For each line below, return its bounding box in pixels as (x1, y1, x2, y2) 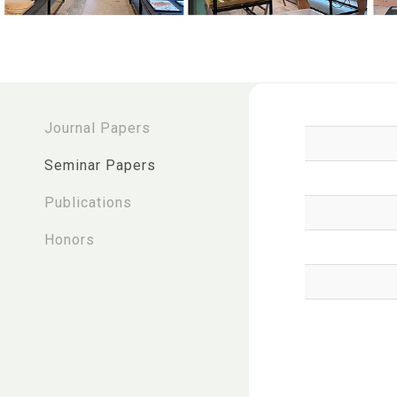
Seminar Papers (44, 156, 156, 174)
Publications (44, 193, 132, 211)
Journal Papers (44, 119, 151, 136)
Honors (44, 230, 95, 248)
